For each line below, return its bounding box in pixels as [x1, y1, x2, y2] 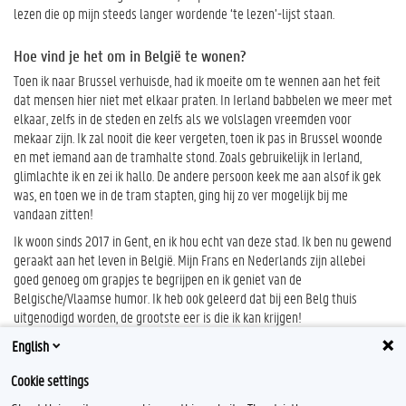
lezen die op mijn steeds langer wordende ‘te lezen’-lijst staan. [14, 4, 334, 23]
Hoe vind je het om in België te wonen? [14, 45, 246, 66]
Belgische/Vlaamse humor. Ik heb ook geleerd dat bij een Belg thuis [14, 287, 357, 307]
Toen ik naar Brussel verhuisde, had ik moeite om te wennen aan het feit [14, 71, 381, 90]
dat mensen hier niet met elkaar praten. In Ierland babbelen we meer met [14, 90, 392, 109]
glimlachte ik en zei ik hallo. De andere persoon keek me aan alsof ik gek [14, 166, 381, 185]
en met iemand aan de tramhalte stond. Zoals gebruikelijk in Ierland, [14, 147, 362, 166]
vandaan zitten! [14, 204, 93, 223]
